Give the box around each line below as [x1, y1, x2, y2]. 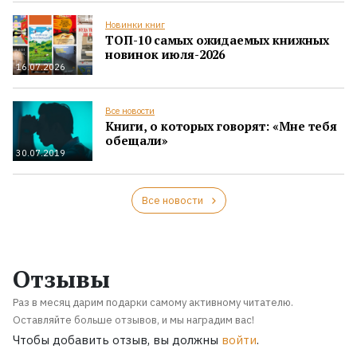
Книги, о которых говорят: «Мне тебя [105, 117, 337, 134]
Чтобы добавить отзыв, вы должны [13, 331, 222, 347]
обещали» [105, 131, 168, 148]
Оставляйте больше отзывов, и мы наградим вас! [13, 312, 254, 327]
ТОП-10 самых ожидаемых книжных [105, 31, 329, 48]
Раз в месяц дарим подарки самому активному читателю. [13, 295, 293, 309]
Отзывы [13, 262, 110, 295]
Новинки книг [105, 18, 165, 30]
